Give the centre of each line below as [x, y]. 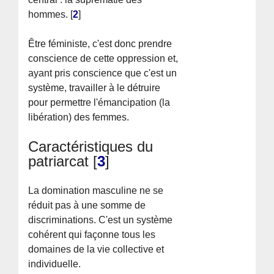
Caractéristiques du [91, 146]
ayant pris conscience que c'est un [103, 73]
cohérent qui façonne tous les [92, 234]
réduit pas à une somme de [87, 205]
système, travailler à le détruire [94, 87]
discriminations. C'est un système [101, 220]
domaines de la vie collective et [96, 249]
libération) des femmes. [79, 117]
